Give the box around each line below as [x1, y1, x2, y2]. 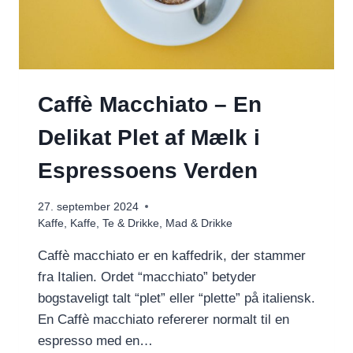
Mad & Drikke [165, 217, 232, 229]
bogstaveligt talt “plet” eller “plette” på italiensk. [38, 290, 315, 306]
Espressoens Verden [38, 158, 258, 184]
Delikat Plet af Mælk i [38, 125, 260, 150]
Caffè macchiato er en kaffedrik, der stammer [38, 247, 306, 263]
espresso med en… [38, 333, 153, 348]
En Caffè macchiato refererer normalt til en [38, 311, 289, 327]
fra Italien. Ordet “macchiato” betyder [38, 269, 256, 284]
